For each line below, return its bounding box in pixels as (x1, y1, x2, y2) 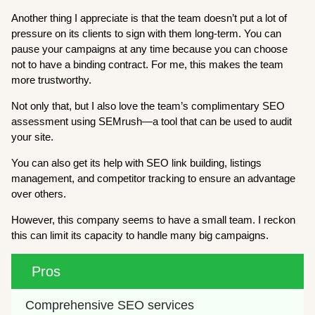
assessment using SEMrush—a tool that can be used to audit (11, 115, 292, 128)
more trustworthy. (11, 74, 92, 86)
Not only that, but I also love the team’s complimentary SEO (11, 100, 285, 112)
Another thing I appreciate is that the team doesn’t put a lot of (11, 12, 288, 25)
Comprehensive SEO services (25, 298, 195, 313)
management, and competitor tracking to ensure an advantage (11, 172, 296, 185)
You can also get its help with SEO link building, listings (11, 157, 262, 169)
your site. (11, 131, 54, 143)
